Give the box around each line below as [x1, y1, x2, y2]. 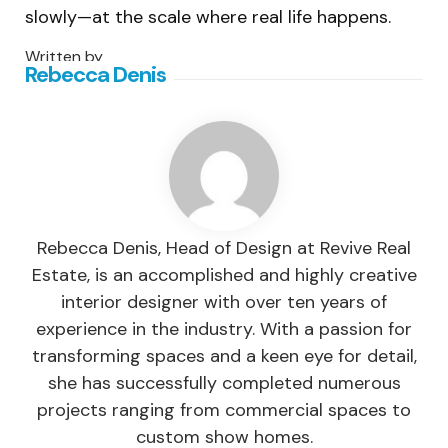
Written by [25, 45, 103, 67]
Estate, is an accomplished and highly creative [31, 263, 417, 288]
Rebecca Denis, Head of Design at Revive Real [37, 236, 411, 261]
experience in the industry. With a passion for [36, 317, 412, 342]
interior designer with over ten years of [61, 290, 387, 315]
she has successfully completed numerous [47, 371, 401, 396]
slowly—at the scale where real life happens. [25, 4, 391, 29]
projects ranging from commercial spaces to [37, 398, 411, 423]
